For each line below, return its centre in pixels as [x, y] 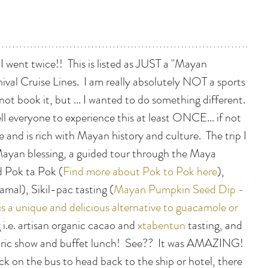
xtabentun [162, 225]
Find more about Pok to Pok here [140, 171]
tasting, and [215, 225]
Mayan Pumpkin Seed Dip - [180, 189]
